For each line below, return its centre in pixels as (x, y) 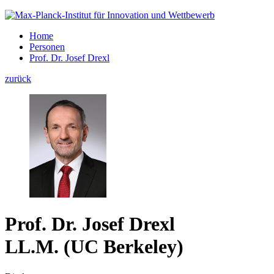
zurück (18, 79)
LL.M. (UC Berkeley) (94, 247)
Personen (47, 47)
